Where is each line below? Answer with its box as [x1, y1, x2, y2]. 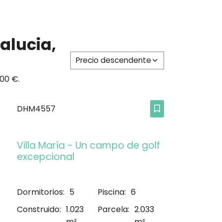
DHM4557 [17, 103, 55, 115]
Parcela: [98, 203, 130, 215]
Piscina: [98, 186, 126, 198]
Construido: [17, 203, 61, 215]
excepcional [17, 150, 74, 164]
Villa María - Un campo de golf [17, 139, 160, 153]
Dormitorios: [17, 186, 64, 198]
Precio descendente [76, 55, 151, 65]
